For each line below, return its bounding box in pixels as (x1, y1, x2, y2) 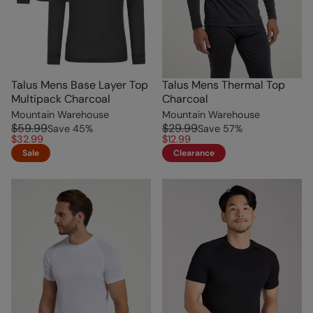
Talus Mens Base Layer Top (11, 77, 148, 92)
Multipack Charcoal (11, 91, 110, 106)
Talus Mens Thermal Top (162, 77, 285, 92)
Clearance (173, 147, 214, 159)
